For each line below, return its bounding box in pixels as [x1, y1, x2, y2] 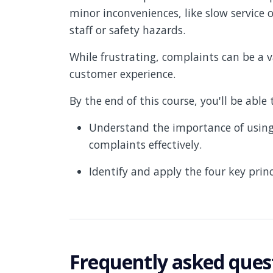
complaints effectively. [89, 136, 202, 152]
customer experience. [69, 66, 182, 81]
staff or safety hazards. [69, 22, 188, 37]
